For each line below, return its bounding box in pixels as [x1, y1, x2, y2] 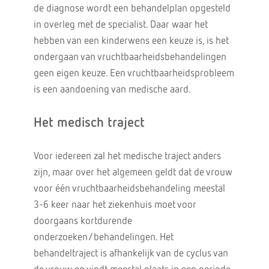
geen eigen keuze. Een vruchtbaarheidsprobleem [33, 68, 234, 79]
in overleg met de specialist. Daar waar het [33, 20, 208, 30]
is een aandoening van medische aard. [33, 85, 191, 95]
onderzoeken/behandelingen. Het [33, 232, 174, 243]
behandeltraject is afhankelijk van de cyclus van [33, 249, 228, 259]
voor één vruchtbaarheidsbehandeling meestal [33, 184, 225, 194]
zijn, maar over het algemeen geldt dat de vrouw [33, 168, 232, 178]
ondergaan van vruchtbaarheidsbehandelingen [33, 52, 226, 62]
